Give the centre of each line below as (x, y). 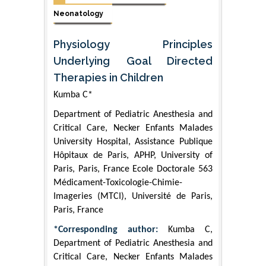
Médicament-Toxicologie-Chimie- (118, 183)
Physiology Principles (133, 45)
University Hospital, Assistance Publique (133, 142)
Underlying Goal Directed (133, 61)
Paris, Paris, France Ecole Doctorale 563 (133, 170)
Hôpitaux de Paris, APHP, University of (133, 156)
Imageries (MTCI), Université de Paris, (133, 197)
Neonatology (78, 13)
